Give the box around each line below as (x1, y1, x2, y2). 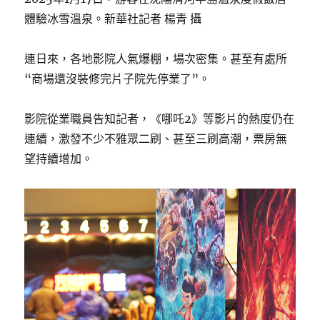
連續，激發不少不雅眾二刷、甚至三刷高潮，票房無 (24, 131, 288, 146)
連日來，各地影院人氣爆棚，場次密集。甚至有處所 (24, 51, 288, 66)
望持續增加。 (24, 151, 94, 166)
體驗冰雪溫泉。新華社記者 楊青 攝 (24, 11, 202, 26)
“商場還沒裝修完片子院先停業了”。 (24, 71, 211, 86)
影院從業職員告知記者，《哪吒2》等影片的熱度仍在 (24, 111, 295, 126)
